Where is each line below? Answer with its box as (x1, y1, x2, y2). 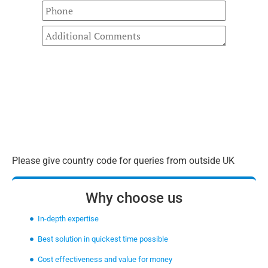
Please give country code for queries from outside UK (12, 154, 234, 166)
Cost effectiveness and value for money (37, 255, 172, 264)
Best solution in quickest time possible (37, 234, 168, 244)
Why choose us (86, 190, 182, 207)
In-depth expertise (37, 214, 99, 224)
